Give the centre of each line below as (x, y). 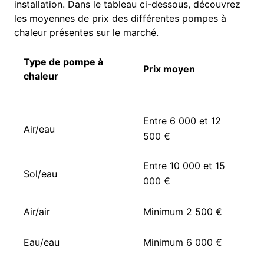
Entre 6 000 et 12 (182, 121)
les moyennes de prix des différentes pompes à (121, 19)
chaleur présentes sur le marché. (87, 33)
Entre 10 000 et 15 (184, 166)
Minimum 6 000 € (183, 242)
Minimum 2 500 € (183, 212)
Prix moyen (169, 69)
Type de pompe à (64, 62)
